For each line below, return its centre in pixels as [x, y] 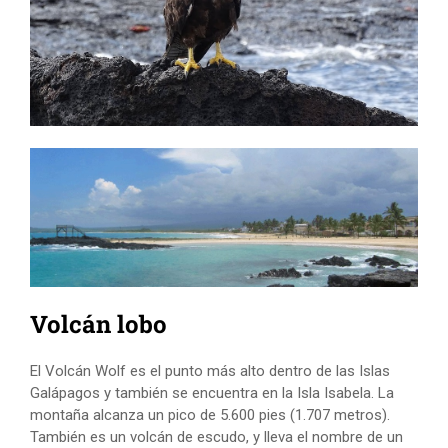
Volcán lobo [98, 324]
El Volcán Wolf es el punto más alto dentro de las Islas [210, 371]
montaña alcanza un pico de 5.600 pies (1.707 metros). [210, 415]
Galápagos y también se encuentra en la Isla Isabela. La [212, 393]
